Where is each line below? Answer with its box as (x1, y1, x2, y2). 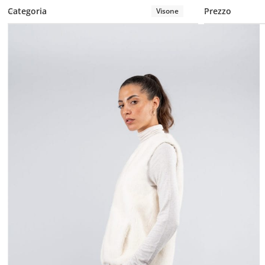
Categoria (8, 5, 47, 17)
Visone (156, 5, 179, 16)
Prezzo (204, 5, 232, 17)
